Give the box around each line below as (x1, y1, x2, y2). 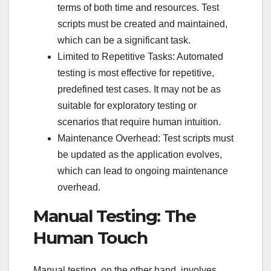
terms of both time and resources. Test (57, 2, 219, 13)
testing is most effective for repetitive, (57, 67, 214, 78)
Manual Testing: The (33, 205, 196, 226)
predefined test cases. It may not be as (57, 83, 221, 94)
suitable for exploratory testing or (57, 100, 197, 111)
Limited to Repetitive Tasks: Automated (57, 51, 223, 62)
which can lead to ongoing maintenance (57, 165, 228, 176)
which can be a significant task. (57, 34, 191, 45)
